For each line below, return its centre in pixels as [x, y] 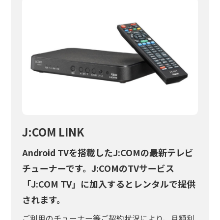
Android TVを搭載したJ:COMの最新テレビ [108, 152]
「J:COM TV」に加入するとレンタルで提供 [109, 183]
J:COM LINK [53, 131]
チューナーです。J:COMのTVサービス [98, 168]
